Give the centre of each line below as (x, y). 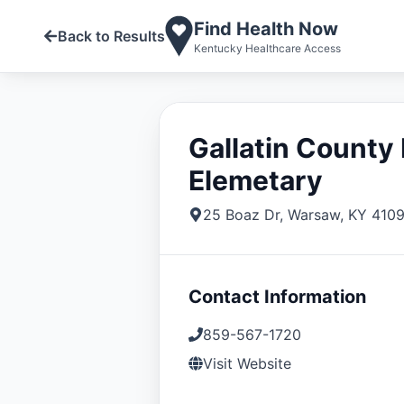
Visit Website (247, 363)
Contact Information (277, 297)
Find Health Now (266, 29)
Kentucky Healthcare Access (267, 48)
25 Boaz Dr (241, 215)
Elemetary (256, 180)
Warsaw (314, 215)
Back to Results (111, 36)
